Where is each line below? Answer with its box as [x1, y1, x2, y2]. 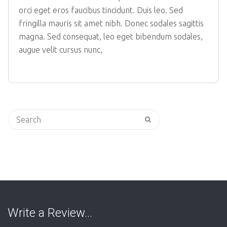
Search [8, 110, 33, 120]
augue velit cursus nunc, [19, 45, 102, 54]
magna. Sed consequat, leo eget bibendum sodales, [19, 32, 203, 41]
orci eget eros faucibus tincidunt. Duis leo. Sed [19, 6, 183, 15]
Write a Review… [8, 206, 92, 220]
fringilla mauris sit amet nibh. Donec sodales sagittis [19, 19, 204, 28]
